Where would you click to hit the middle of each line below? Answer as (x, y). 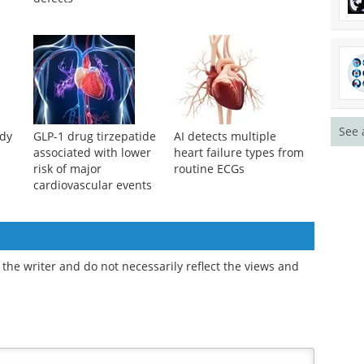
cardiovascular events (92, 185)
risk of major (67, 169)
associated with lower (92, 153)
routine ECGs (209, 169)
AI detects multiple (225, 136)
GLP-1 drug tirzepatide (94, 136)
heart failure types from (238, 153)
